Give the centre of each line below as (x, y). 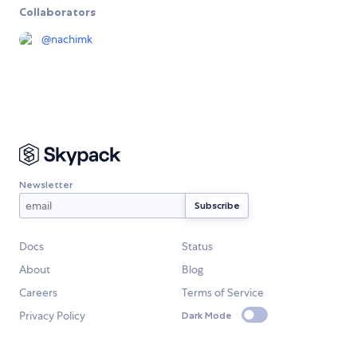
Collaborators (57, 12)
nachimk (72, 39)
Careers (38, 293)
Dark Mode (207, 315)
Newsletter (46, 184)
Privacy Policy (52, 316)
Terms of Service (223, 293)
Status (197, 247)
